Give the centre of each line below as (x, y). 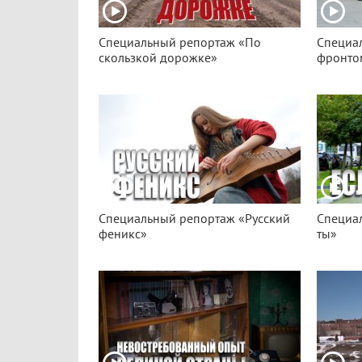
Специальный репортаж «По (180, 43)
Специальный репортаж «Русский (194, 219)
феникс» (123, 234)
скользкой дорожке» (158, 58)
